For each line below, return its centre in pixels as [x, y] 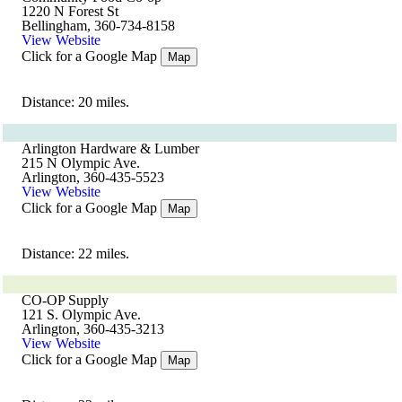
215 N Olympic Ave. [81, 163]
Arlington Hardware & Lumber [110, 149]
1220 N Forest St [70, 11]
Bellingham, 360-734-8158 [98, 26]
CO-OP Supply [65, 300]
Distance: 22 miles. [75, 253]
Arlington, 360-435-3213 [93, 329]
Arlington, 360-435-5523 [93, 177]
